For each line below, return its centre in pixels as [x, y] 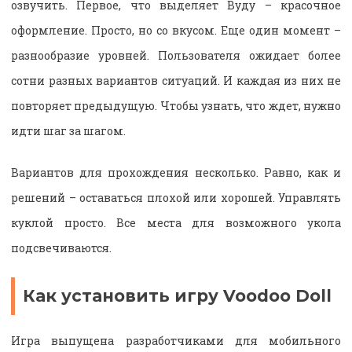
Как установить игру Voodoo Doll [177, 295]
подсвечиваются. [61, 247]
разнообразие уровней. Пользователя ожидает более [176, 55]
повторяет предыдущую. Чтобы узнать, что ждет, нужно [176, 105]
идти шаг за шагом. [68, 130]
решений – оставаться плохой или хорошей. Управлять [176, 197]
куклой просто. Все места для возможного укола [176, 222]
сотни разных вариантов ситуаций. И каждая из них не [176, 80]
